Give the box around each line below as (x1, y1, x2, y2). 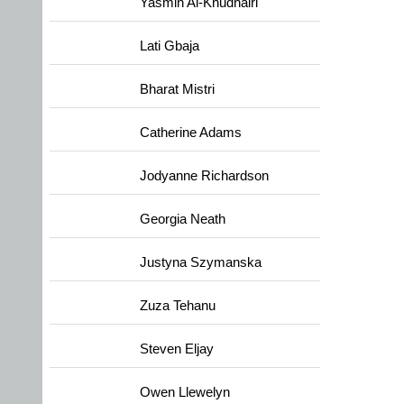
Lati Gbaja (140, 39, 199, 53)
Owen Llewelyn (140, 385, 230, 399)
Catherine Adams (140, 125, 242, 140)
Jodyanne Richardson (140, 169, 269, 183)
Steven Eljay (140, 342, 214, 356)
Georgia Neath (140, 212, 225, 226)
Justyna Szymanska (140, 255, 262, 270)
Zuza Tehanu (140, 298, 216, 313)
